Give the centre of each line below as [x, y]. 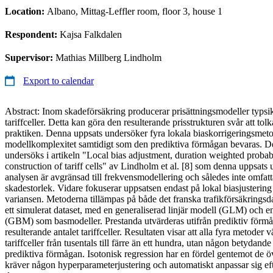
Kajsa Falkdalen [91, 34]
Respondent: [32, 34]
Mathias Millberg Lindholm [108, 57]
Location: [26, 11]
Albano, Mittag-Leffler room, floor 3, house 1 [135, 11]
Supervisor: [30, 57]
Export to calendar [58, 80]
